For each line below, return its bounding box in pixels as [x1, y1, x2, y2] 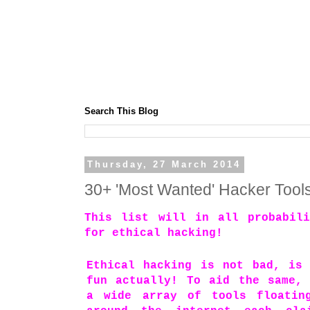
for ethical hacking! [84, 227, 223, 240]
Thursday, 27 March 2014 [87, 159, 241, 170]
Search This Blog [84, 106, 158, 117]
